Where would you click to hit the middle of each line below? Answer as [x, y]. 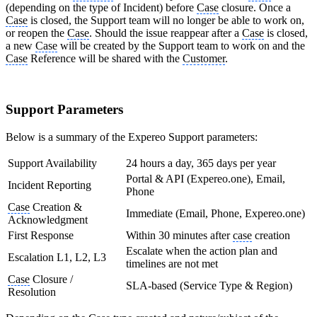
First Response [41, 236]
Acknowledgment [48, 220]
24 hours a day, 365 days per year [201, 163]
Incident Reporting [50, 185]
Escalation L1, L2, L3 [57, 258]
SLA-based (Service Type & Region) [209, 286]
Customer [204, 58]
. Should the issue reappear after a [166, 33]
